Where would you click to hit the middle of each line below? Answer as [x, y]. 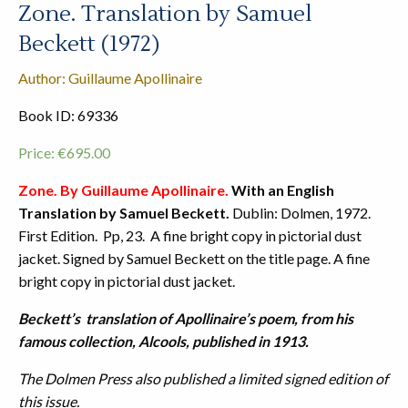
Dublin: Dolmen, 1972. [300, 213]
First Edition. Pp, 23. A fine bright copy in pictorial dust [190, 236]
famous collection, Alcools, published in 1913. [163, 342]
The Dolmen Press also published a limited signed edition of [203, 379]
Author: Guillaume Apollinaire [110, 78]
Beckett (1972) [89, 45]
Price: [38, 153]
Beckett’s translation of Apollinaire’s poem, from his [186, 319]
